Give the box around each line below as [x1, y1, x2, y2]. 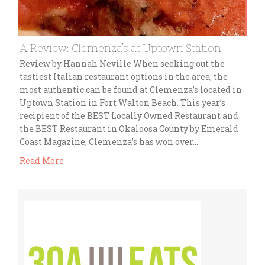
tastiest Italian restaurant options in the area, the [20, 70, 228, 82]
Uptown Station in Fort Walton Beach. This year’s [20, 96, 225, 108]
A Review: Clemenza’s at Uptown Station [20, 41, 221, 55]
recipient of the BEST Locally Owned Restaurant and [20, 109, 238, 121]
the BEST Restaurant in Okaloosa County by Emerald [20, 122, 238, 134]
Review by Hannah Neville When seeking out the [20, 57, 225, 69]
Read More [20, 154, 64, 166]
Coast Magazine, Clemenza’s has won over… [20, 135, 198, 147]
